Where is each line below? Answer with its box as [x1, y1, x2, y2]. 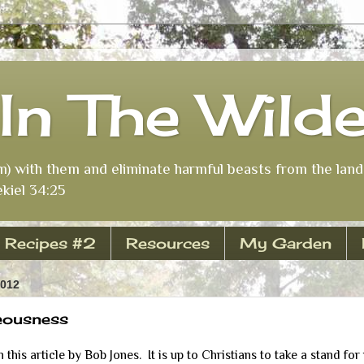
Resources [125, 234, 210, 253]
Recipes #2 [4, 234, 96, 253]
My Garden [239, 234, 331, 253]
